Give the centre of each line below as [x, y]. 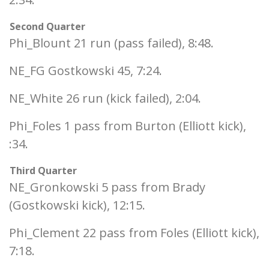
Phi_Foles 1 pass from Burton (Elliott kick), [128, 126]
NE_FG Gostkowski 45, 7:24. [86, 71]
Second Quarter [47, 26]
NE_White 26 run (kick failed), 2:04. [105, 98]
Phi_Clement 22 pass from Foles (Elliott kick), [134, 233]
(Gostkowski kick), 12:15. [77, 205]
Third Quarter [43, 171]
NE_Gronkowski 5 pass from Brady [107, 187]
